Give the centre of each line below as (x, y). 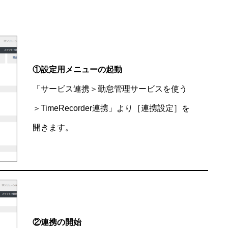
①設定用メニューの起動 (77, 69)
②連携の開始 (57, 222)
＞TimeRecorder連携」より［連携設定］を (111, 108)
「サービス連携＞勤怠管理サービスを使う (110, 89)
